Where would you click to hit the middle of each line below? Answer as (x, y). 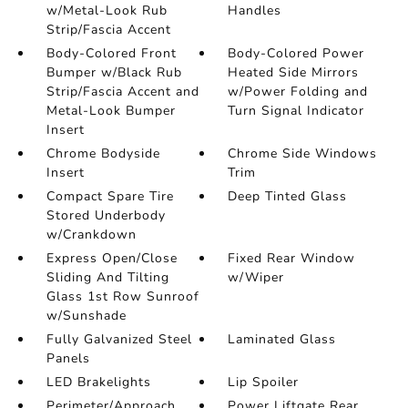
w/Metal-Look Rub (107, 11)
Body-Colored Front (111, 54)
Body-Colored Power (296, 54)
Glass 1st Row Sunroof (122, 297)
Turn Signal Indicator (296, 111)
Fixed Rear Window (292, 259)
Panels (68, 359)
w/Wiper (256, 278)
